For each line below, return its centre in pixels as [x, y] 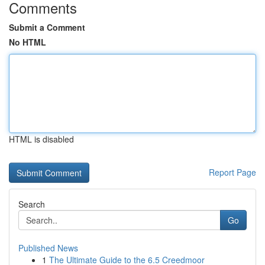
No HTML [28, 42]
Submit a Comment [47, 27]
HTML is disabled [41, 139]
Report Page [232, 172]
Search [32, 204]
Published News [48, 248]
